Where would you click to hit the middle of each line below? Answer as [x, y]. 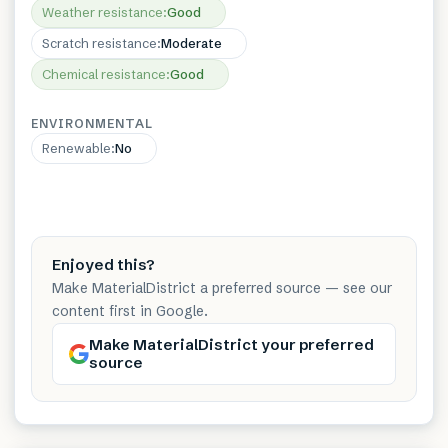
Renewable [76, 147]
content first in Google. [130, 310]
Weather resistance [102, 11]
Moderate [191, 42]
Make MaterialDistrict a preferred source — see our [222, 287]
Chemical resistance [104, 73]
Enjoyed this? [103, 264]
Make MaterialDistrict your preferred [231, 344]
